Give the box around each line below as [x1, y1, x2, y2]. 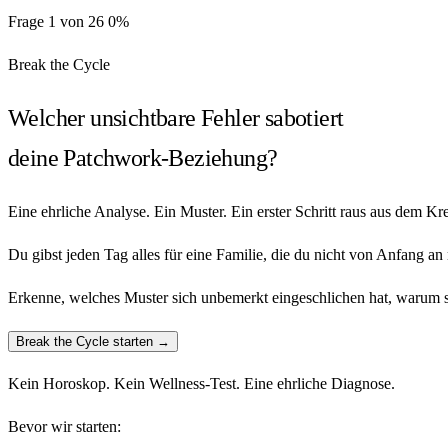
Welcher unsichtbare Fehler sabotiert [8, 104, 344, 131]
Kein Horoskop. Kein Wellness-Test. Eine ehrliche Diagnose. [8, 374, 395, 392]
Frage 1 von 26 [8, 13, 104, 30]
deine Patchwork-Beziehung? [8, 144, 278, 171]
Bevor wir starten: [8, 417, 121, 435]
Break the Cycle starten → [16, 333, 170, 349]
